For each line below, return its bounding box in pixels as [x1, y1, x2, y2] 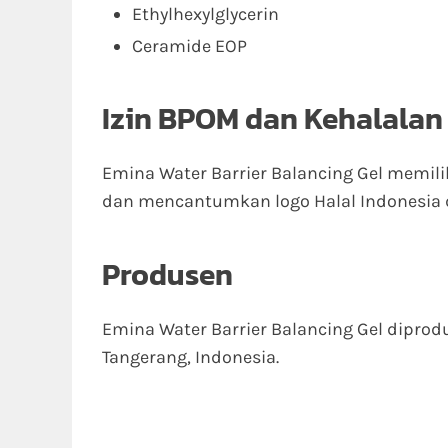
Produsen [102, 252, 233, 297]
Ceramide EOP [132, 35, 247, 57]
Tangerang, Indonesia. [102, 346, 279, 368]
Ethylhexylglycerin [132, 3, 279, 25]
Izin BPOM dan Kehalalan [102, 96, 443, 141]
